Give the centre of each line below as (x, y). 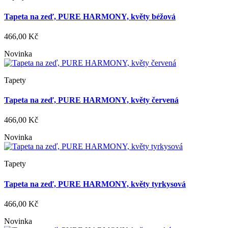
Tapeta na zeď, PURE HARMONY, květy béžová (90, 16)
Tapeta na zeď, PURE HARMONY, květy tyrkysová (95, 184)
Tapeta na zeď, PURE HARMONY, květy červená (91, 100)
